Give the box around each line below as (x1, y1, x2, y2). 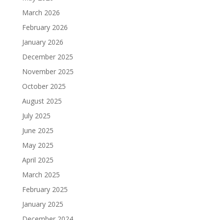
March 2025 (22, 170, 60, 179)
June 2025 (22, 126, 54, 135)
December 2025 (22, 52, 73, 61)
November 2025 (22, 67, 74, 76)
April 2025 (22, 155, 54, 165)
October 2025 (22, 82, 66, 91)
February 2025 (22, 185, 68, 194)
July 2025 (22, 111, 51, 120)
